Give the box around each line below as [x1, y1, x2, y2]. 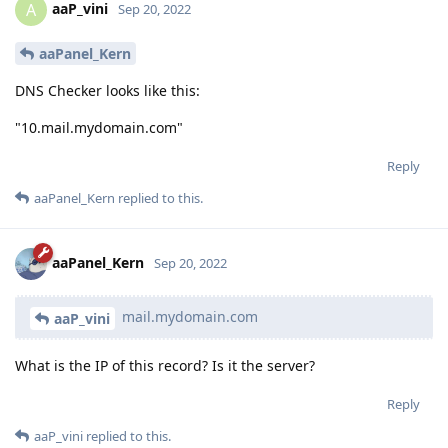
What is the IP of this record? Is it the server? [15, 356, 315, 376]
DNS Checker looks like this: [15, 81, 200, 101]
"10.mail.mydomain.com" [15, 118, 183, 138]
